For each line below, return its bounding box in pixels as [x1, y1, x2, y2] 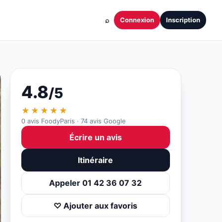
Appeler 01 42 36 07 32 [49, 178, 142, 188]
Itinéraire [78, 155, 113, 165]
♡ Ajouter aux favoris [54, 201, 138, 211]
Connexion [120, 16, 154, 24]
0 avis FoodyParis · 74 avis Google [21, 117, 126, 125]
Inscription [166, 16, 200, 24]
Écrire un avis [69, 132, 122, 142]
